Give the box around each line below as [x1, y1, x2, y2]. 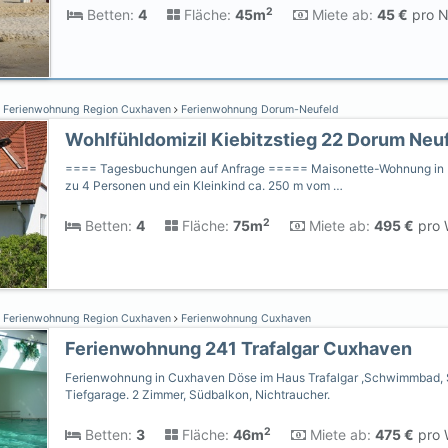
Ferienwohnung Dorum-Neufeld [178, 103, 339, 116]
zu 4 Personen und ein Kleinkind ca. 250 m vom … [65, 178, 343, 193]
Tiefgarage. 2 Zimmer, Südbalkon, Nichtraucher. [65, 387, 330, 402]
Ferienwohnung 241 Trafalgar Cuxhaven [65, 338, 412, 359]
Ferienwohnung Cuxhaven [178, 312, 311, 325]
